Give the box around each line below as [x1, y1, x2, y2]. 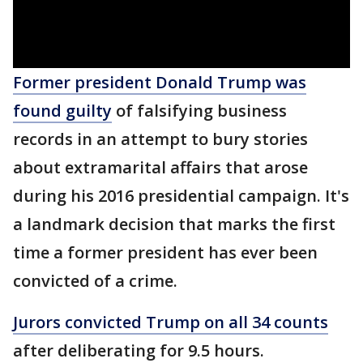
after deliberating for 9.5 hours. [13, 340, 264, 361]
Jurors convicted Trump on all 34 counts [13, 311, 328, 333]
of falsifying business [112, 100, 287, 122]
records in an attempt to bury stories [13, 128, 308, 150]
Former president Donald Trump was [13, 71, 306, 93]
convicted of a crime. [13, 270, 181, 292]
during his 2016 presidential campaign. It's [13, 185, 349, 207]
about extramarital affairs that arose [13, 156, 308, 178]
